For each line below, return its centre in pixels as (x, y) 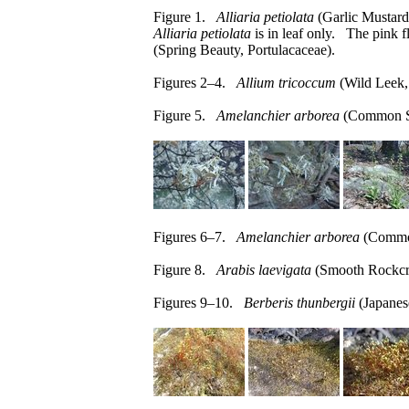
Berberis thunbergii (299, 303)
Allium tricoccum (286, 83)
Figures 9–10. (199, 303)
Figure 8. (185, 270)
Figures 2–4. (195, 83)
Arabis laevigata (264, 270)
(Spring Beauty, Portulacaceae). (244, 50)
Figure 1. (185, 17)
